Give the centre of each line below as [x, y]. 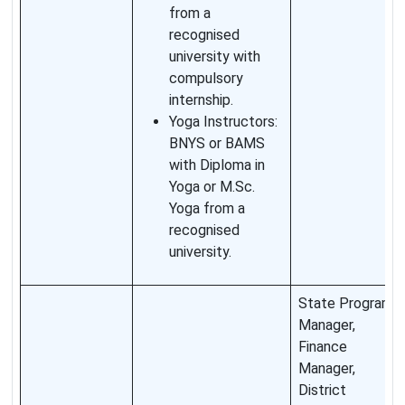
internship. [201, 100]
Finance [323, 347]
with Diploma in [217, 165]
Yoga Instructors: [223, 122]
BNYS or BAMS [217, 144]
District [322, 391]
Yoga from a [207, 209]
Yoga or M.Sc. [212, 187]
